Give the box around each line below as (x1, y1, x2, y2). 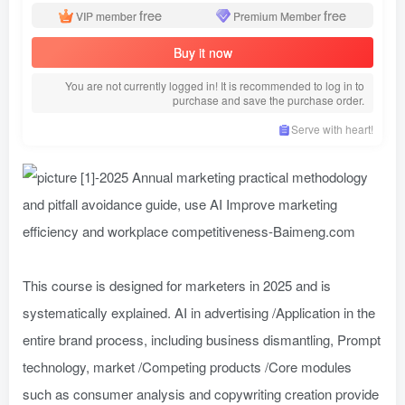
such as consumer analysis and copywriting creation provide (23, 384, 379, 403)
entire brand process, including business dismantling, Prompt (23, 330, 381, 349)
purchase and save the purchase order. (173, 92, 364, 108)
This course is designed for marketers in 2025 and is (23, 276, 331, 295)
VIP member (76, 8, 137, 24)
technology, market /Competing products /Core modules (23, 357, 352, 376)
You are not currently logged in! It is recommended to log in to (65, 78, 364, 93)
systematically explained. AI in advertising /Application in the (23, 303, 375, 322)
